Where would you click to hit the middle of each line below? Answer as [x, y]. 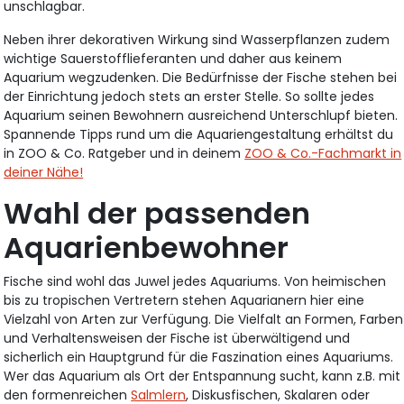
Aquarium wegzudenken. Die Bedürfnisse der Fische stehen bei [201, 77]
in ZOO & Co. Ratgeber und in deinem [124, 153]
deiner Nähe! [44, 172]
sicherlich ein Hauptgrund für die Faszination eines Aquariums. [199, 357]
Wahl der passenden [157, 213]
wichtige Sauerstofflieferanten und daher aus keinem [173, 58]
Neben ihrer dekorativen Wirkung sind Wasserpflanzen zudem [197, 39]
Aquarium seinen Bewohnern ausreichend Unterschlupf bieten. [201, 115]
